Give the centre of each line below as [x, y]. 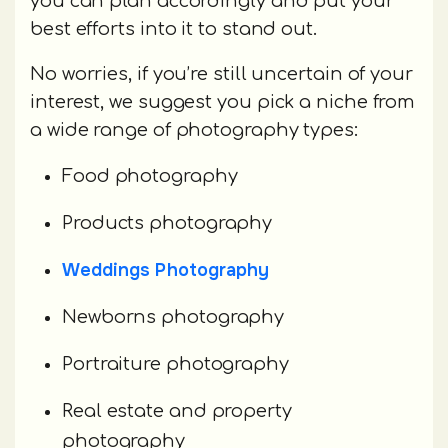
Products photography [167, 223]
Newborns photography [173, 317]
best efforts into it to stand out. [176, 29]
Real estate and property [177, 411]
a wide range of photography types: [194, 130]
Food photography [150, 176]
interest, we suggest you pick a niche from [223, 102]
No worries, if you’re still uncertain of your [221, 74]
